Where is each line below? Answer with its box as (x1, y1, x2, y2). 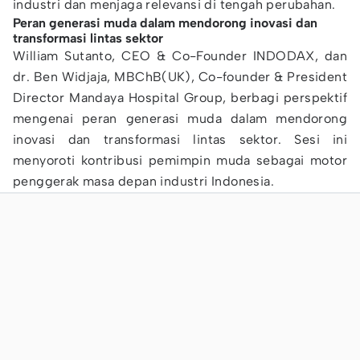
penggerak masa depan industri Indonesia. (13, 174, 274, 189)
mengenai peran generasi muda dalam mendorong (13, 111, 347, 126)
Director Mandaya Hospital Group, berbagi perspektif (13, 90, 347, 105)
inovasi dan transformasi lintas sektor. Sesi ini (13, 132, 347, 147)
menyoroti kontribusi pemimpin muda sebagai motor (13, 153, 347, 168)
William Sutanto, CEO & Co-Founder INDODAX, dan (13, 48, 347, 63)
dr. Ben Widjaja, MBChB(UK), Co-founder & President (13, 69, 347, 84)
